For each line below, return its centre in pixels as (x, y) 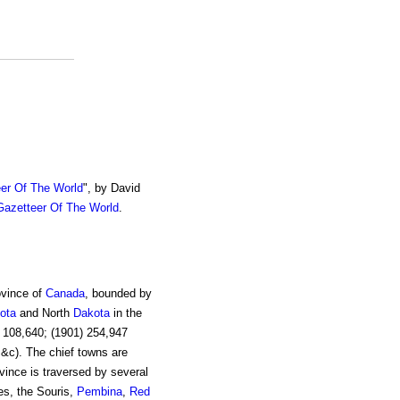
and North (44, 313)
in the (125, 313)
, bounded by (118, 294)
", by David (111, 188)
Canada (65, 294)
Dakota (91, 313)
